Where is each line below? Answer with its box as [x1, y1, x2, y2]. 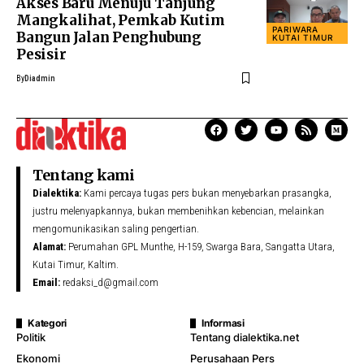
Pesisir [16, 45, 67, 64]
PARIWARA [272, 24, 319, 35]
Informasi [201, 316, 245, 329]
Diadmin [24, 74, 55, 84]
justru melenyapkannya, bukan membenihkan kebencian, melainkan [32, 204, 324, 217]
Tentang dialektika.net [190, 330, 299, 344]
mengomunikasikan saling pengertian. [32, 222, 199, 235]
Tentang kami [32, 165, 135, 184]
